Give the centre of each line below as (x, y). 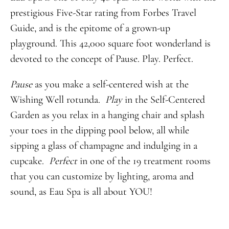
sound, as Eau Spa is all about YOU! (81, 191)
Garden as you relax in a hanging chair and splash (107, 115)
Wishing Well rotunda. (58, 99)
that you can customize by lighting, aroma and (102, 176)
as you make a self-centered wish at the (110, 84)
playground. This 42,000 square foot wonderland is (110, 43)
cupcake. (29, 161)
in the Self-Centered (163, 99)
